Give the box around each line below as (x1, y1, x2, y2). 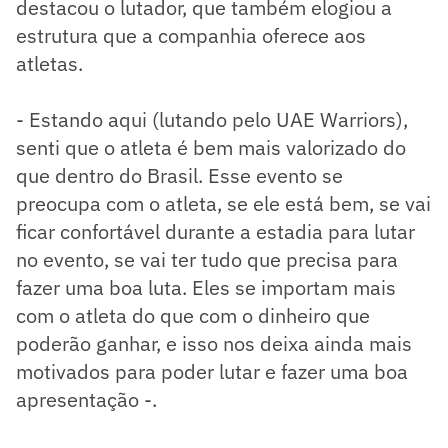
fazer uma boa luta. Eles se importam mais (16, 274, 396, 302)
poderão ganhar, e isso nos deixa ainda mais (16, 330, 412, 358)
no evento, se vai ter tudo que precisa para (16, 246, 398, 274)
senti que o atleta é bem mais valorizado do (16, 134, 406, 162)
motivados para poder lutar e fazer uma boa (16, 358, 408, 386)
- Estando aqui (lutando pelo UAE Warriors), (16, 106, 408, 134)
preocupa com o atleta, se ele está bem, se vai (16, 190, 431, 218)
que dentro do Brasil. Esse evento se (16, 162, 343, 190)
